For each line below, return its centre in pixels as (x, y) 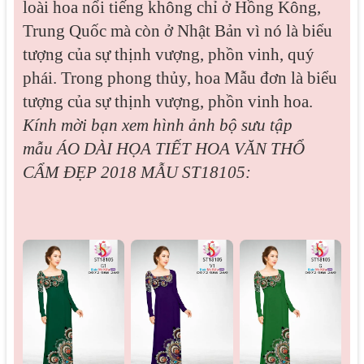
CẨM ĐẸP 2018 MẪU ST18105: (136, 172)
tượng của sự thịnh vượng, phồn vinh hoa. (167, 101)
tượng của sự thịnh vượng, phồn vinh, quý (168, 54)
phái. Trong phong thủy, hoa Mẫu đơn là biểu (180, 78)
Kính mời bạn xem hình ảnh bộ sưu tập (157, 125)
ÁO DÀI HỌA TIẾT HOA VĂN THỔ (180, 148)
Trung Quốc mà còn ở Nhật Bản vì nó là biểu (177, 30)
